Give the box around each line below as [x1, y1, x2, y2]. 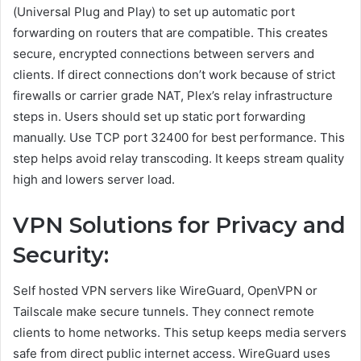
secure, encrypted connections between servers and [13, 45, 314, 61]
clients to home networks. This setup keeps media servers [13, 325, 346, 341]
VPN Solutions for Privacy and [13, 211, 346, 239]
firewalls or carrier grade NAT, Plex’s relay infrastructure [13, 87, 333, 103]
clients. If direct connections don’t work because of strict [13, 66, 335, 82]
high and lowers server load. [13, 171, 175, 187]
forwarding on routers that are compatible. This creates [13, 24, 328, 40]
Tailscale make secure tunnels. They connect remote [13, 304, 314, 320]
